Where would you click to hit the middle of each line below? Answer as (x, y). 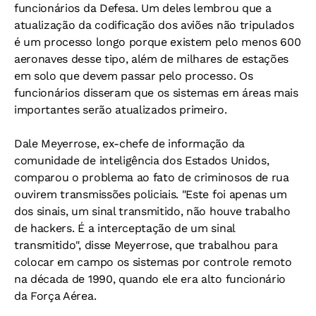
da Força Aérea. (55, 296)
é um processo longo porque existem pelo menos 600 (158, 42)
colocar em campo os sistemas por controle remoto (153, 262)
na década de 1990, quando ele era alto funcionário (150, 279)
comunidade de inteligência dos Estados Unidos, (142, 160)
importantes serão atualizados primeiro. (121, 110)
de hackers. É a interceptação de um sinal (124, 228)
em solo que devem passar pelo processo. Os (134, 76)
